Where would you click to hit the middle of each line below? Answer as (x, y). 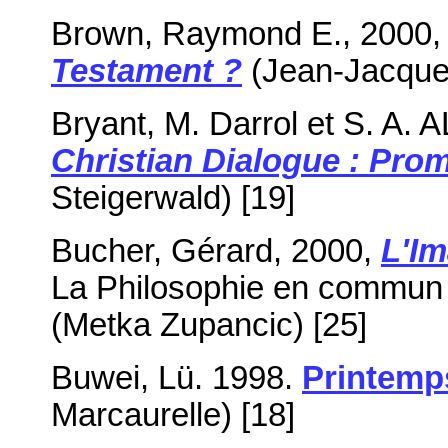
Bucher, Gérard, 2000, (216, 250)
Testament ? (146, 70)
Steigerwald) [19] (173, 197)
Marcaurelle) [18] (173, 414)
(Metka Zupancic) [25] (209, 324)
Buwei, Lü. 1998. (176, 377)
